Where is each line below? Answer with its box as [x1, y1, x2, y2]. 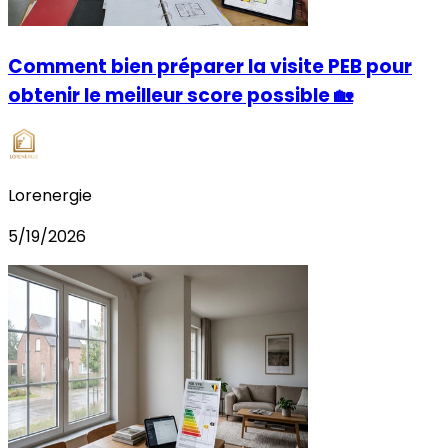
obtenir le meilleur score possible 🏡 [8, 81, 353, 109]
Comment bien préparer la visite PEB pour [8, 52, 412, 80]
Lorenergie [8, 184, 92, 208]
